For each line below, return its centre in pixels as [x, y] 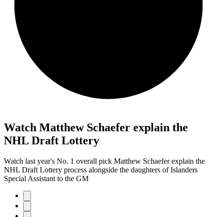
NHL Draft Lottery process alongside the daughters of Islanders [101, 170]
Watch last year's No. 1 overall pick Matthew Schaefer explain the [104, 161]
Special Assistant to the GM [46, 178]
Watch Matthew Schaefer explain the [96, 127]
